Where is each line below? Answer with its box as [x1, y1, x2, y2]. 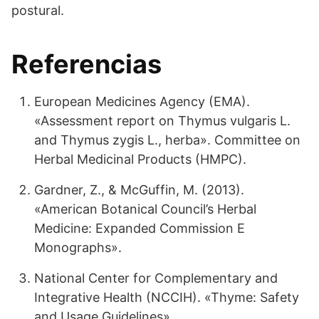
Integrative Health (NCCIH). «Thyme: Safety [34, 290, 299, 305]
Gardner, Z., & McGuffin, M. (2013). [34, 182, 244, 197]
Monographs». [34, 240, 122, 255]
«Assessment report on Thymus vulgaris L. [34, 113, 291, 128]
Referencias [11, 48, 162, 80]
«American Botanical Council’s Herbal [34, 202, 256, 216]
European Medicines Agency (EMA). [34, 94, 250, 109]
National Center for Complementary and [34, 271, 278, 286]
